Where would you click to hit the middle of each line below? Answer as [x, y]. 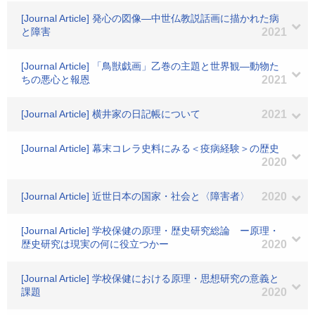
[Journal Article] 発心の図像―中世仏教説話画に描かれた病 [150, 18]
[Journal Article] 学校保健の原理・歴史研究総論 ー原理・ [150, 231]
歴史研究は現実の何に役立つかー [95, 244]
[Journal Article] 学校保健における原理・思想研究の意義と [150, 278]
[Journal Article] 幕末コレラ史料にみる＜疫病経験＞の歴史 [150, 148]
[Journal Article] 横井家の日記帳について [111, 114]
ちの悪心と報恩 [56, 79]
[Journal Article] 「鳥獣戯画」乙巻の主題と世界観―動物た [150, 66]
